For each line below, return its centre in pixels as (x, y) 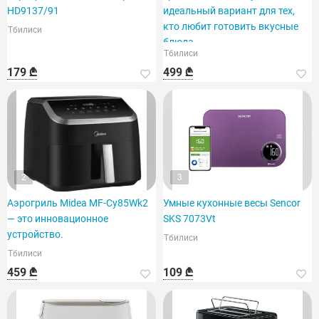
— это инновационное (58, 219)
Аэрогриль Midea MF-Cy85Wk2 (78, 203)
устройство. (35, 234)
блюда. (180, 42)
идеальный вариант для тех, (229, 11)
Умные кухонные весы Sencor (232, 203)
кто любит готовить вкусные (231, 26)
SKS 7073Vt (189, 219)
